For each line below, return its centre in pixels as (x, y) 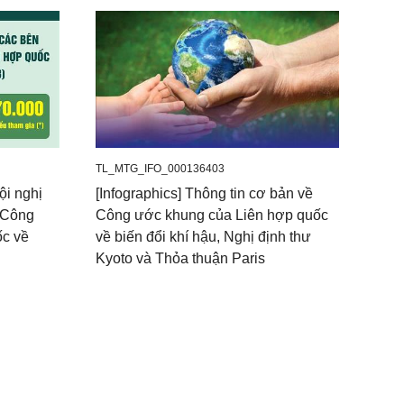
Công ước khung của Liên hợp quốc (212, 215)
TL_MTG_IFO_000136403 (160, 168)
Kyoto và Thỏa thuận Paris (180, 258)
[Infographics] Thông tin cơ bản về (204, 193)
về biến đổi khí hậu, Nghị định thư (203, 236)
